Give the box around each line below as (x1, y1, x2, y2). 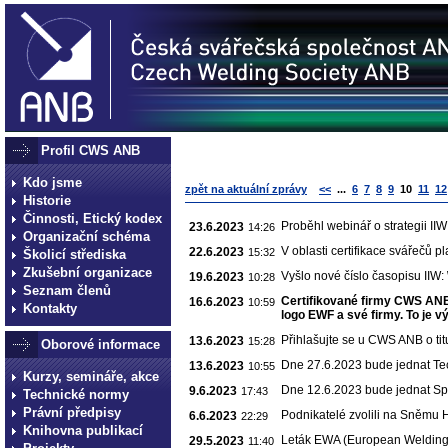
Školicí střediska (23, 247, 126, 262)
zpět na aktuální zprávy (185, 183, 307, 195)
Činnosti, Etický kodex (23, 211, 162, 226)
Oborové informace (41, 337, 160, 352)
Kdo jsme (23, 175, 82, 190)
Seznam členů (23, 283, 111, 298)
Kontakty (23, 301, 77, 316)
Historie (23, 193, 71, 208)
